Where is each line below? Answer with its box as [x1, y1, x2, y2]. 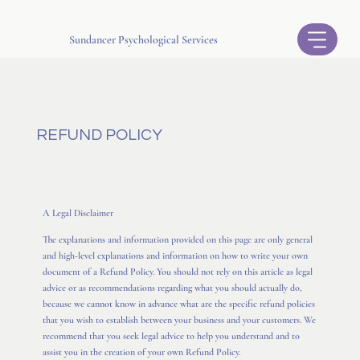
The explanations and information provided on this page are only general [43, 233, 313, 245]
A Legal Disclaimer [43, 207, 114, 219]
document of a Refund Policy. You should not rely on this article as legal [43, 265, 313, 277]
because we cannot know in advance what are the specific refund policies [43, 297, 316, 309]
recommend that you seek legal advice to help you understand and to [43, 329, 301, 342]
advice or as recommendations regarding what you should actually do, [43, 281, 303, 293]
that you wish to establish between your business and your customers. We [43, 313, 317, 325]
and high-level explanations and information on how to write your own [43, 249, 309, 261]
